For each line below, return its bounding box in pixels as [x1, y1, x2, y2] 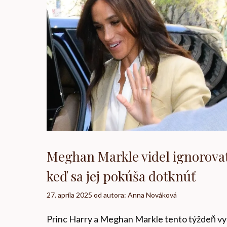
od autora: [94, 190, 128, 199]
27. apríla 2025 [47, 190, 92, 199]
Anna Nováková [128, 190, 177, 199]
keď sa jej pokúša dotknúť [47, 167, 196, 185]
